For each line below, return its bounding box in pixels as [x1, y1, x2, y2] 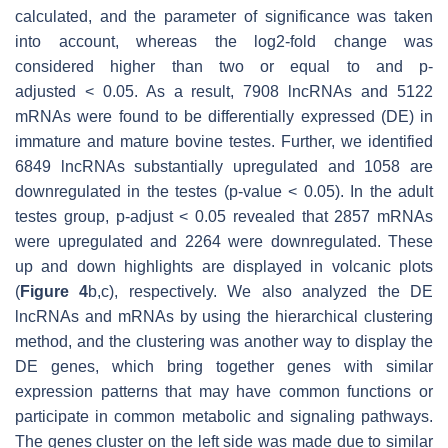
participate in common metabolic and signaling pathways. [15, 407, 433, 425]
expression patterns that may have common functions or [15, 382, 433, 400]
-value [237, 182, 289, 200]
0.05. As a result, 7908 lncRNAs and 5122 [93, 82, 434, 100]
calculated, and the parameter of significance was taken [15, 7, 433, 25]
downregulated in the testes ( [15, 182, 229, 200]
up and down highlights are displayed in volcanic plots [15, 257, 433, 275]
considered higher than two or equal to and [15, 57, 419, 75]
